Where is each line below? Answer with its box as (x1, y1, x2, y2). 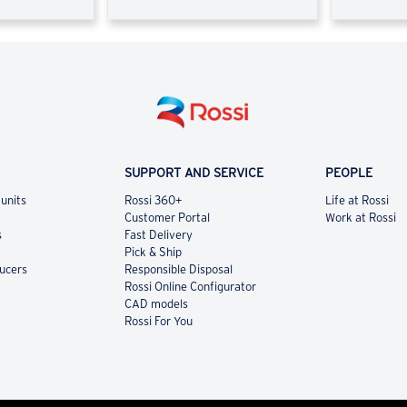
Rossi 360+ (124, 194, 183, 208)
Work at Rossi (324, 211, 396, 225)
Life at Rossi (324, 194, 389, 208)
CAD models (124, 297, 188, 312)
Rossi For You (124, 314, 193, 329)
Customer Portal (124, 211, 210, 225)
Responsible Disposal (124, 263, 233, 277)
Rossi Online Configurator (124, 280, 256, 294)
